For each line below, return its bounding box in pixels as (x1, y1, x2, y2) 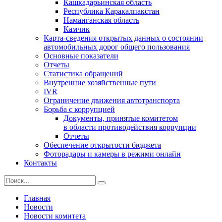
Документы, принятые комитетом (63, 113, 178, 122)
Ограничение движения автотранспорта (44, 96, 180, 105)
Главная (24, 193, 51, 202)
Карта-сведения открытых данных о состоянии (44, 33, 203, 42)
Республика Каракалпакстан (63, 6, 160, 15)
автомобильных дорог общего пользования (44, 42, 190, 51)
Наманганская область (63, 15, 139, 24)
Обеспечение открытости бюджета (44, 140, 161, 149)
